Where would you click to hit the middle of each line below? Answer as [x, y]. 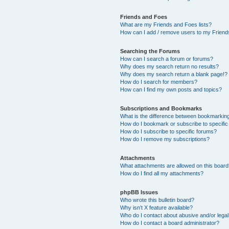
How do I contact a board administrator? [170, 223]
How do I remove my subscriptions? [165, 139]
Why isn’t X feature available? [157, 207]
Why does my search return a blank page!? [174, 74]
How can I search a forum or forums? [167, 59]
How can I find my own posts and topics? [171, 89]
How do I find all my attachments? [162, 173]
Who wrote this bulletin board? [157, 200]
